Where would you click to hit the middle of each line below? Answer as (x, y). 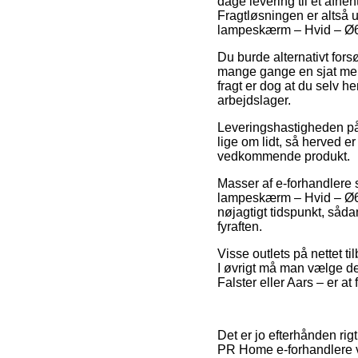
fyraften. (240, 227)
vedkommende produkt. (284, 157)
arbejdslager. (254, 101)
